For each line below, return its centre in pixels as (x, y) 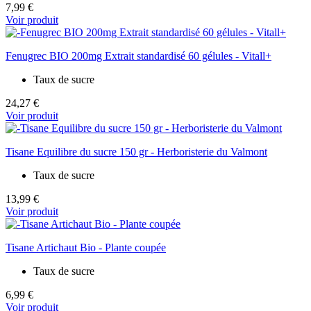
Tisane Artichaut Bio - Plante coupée (86, 247)
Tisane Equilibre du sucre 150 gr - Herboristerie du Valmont (136, 151)
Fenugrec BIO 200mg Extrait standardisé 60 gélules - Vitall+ (138, 56)
